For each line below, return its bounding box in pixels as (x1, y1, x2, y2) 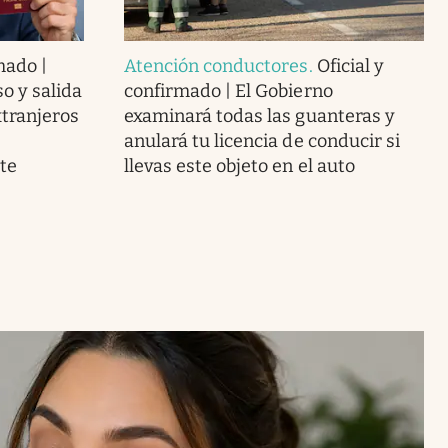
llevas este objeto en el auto (123, 154, 355, 177)
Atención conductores (123, 54, 309, 77)
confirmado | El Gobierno (123, 79, 333, 102)
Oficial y (316, 54, 384, 77)
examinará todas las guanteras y (123, 104, 395, 127)
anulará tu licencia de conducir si (123, 129, 400, 152)
